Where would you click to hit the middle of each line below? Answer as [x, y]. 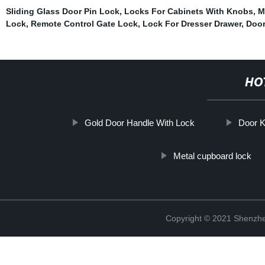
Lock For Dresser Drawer [192, 23]
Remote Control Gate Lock [84, 23]
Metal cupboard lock [213, 156]
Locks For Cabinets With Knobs [188, 11]
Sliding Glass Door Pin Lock [62, 11]
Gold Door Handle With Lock [140, 122]
